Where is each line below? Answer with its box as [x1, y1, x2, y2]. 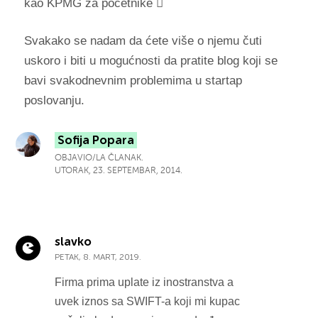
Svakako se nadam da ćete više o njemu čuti [23, 33, 262, 48]
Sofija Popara [57, 132, 135, 147]
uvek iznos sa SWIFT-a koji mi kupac [55, 295, 241, 307]
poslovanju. [23, 93, 84, 107]
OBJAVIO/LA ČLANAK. [55, 152, 144, 163]
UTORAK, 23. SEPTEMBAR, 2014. [55, 165, 183, 175]
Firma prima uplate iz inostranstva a [55, 275, 234, 288]
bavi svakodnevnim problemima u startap [23, 73, 242, 87]
